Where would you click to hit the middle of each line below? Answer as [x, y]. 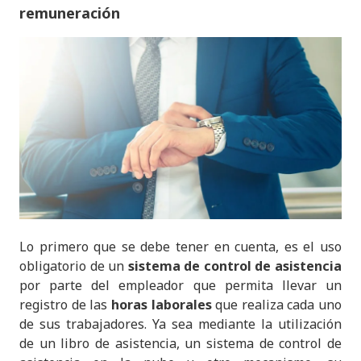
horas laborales [161, 305]
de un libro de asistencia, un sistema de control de [180, 344]
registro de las [65, 305]
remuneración [70, 12]
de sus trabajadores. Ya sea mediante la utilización [180, 324]
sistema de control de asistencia [235, 266]
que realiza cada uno [276, 305]
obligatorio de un [74, 266]
